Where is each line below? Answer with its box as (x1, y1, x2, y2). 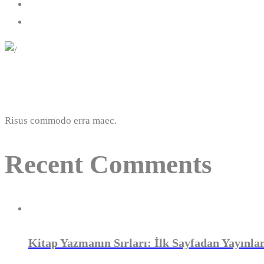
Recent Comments (5, 150, 212, 180)
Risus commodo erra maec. (5, 115, 117, 126)
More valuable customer (5, 75, 176, 95)
